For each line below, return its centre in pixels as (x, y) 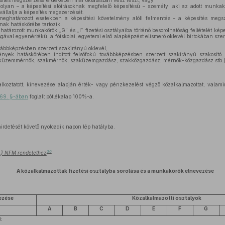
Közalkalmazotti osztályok (166, 198)
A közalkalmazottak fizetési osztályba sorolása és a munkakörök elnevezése (116, 171)
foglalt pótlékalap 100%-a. (61, 96)
